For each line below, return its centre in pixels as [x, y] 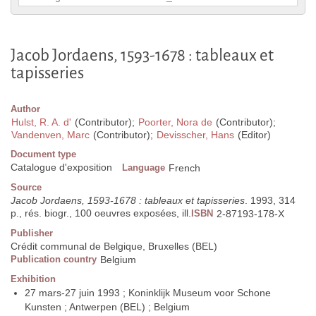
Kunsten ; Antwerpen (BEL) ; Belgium [107, 307]
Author [25, 109]
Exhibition [33, 279]
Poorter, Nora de [175, 122]
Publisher [32, 233]
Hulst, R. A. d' [41, 122]
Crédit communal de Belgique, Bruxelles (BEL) [114, 247]
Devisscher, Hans [195, 135]
